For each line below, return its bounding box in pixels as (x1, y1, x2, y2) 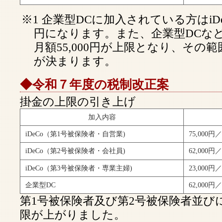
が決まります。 (34, 55, 116, 67)
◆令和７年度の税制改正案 (20, 78, 169, 91)
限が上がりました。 (20, 208, 125, 221)
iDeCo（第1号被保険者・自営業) (25, 130, 125, 138)
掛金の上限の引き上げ (20, 95, 136, 108)
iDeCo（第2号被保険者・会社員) (25, 147, 125, 155)
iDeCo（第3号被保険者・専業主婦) (25, 165, 132, 172)
